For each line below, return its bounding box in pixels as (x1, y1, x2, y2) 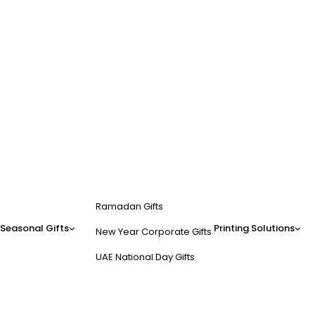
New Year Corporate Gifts (96, 225, 212, 238)
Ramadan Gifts (96, 200, 163, 213)
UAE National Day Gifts (96, 250, 195, 264)
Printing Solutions (214, 221, 295, 235)
